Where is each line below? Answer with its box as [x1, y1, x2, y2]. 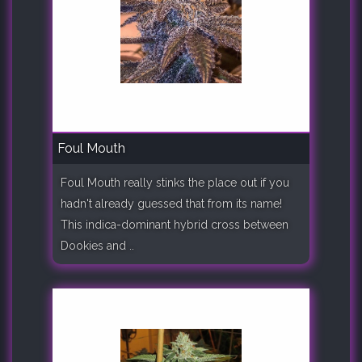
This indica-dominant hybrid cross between [61, 218, 288, 232]
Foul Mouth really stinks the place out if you [61, 176, 289, 190]
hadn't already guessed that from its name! [61, 197, 282, 211]
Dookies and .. [61, 239, 134, 253]
